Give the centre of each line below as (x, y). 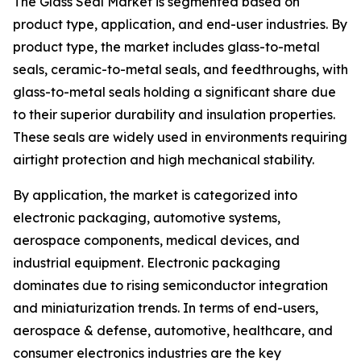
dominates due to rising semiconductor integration (170, 286)
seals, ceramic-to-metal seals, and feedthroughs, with (180, 70)
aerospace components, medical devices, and (156, 241)
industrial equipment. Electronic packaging (147, 263)
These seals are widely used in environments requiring (180, 137)
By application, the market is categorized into (155, 195)
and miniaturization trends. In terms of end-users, (166, 308)
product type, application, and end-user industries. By (180, 25)
